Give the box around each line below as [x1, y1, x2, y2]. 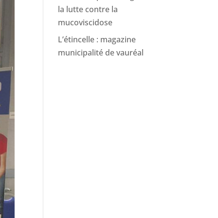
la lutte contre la [58, 4, 118, 15]
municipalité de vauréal [58, 47, 144, 58]
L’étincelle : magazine [58, 34, 136, 45]
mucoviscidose [58, 17, 113, 28]
